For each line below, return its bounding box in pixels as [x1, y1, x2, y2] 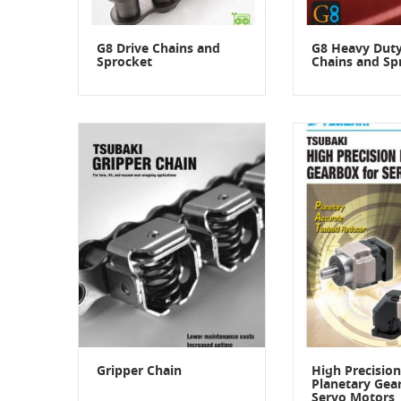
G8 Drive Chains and [97, 38, 220, 59]
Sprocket [97, 52, 152, 73]
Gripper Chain [97, 361, 182, 381]
